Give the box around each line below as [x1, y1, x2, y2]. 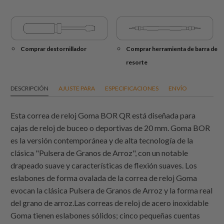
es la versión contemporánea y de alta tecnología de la [10, 135, 193, 145]
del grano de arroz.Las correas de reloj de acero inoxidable [10, 198, 209, 208]
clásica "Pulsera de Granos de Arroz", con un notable [10, 148, 188, 158]
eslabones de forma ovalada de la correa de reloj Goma [10, 173, 197, 183]
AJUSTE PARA [58, 84, 95, 92]
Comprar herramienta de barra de [126, 45, 218, 53]
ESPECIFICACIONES [105, 84, 159, 92]
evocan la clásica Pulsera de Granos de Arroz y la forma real [10, 185, 213, 195]
